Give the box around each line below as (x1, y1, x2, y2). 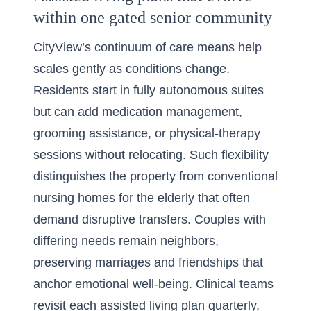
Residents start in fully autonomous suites (33, 83, 264, 97)
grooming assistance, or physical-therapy (33, 126, 260, 140)
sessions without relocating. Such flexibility (33, 148, 269, 162)
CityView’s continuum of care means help (33, 40, 262, 54)
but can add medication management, (33, 105, 242, 119)
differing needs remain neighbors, (33, 234, 219, 248)
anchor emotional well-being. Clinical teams (33, 277, 274, 291)
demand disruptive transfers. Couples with (33, 212, 266, 226)
